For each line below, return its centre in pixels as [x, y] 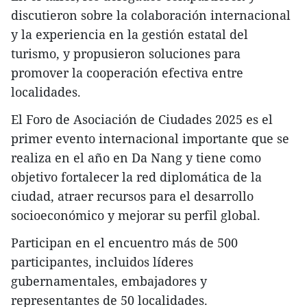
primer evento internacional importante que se [150, 139]
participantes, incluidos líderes [102, 262]
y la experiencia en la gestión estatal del [130, 35]
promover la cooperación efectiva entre [127, 73]
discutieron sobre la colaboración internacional [151, 15]
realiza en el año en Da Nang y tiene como [136, 158]
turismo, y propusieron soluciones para [126, 54]
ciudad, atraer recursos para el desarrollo [132, 196]
